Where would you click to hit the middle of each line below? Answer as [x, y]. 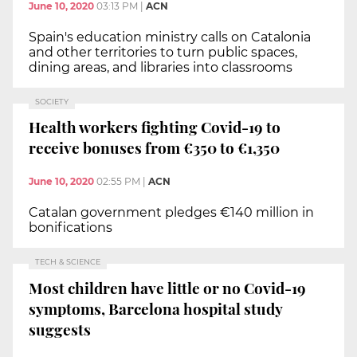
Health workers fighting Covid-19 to [155, 127]
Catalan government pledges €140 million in [171, 212]
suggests [60, 329]
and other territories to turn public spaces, [163, 52]
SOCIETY [52, 101]
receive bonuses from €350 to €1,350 [154, 148]
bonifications [71, 227]
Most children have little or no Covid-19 [167, 287]
